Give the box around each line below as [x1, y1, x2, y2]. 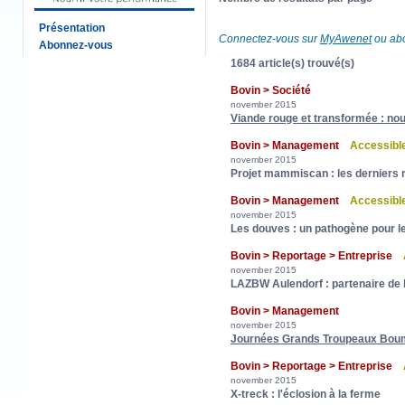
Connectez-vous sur [219, 33, 320, 45]
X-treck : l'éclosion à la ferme [231, 388, 381, 400]
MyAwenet [320, 33, 372, 45]
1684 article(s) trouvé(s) [231, 57, 354, 70]
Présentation [39, 22, 105, 34]
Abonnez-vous [39, 39, 113, 52]
